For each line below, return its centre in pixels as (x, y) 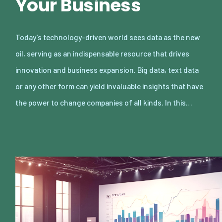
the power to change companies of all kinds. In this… (104, 102)
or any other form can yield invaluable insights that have (109, 86)
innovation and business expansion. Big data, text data (107, 69)
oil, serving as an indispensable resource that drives (102, 53)
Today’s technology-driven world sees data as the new (108, 37)
